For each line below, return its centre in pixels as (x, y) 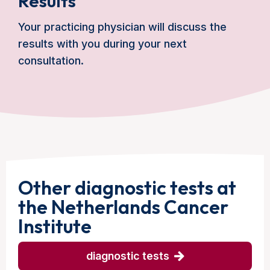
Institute (55, 226)
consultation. (52, 61)
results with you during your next (102, 44)
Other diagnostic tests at (127, 187)
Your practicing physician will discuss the (122, 27)
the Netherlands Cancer (123, 207)
